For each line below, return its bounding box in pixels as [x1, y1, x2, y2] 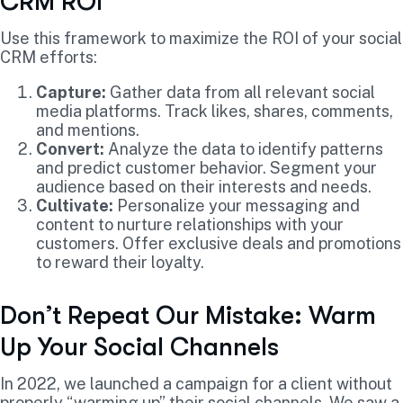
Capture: [36, 82, 106, 102]
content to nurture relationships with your [36, 214, 344, 234]
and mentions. [36, 120, 139, 139]
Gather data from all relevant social [106, 82, 375, 102]
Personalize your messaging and [113, 195, 360, 215]
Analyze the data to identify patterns [104, 139, 383, 158]
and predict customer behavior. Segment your [36, 157, 377, 177]
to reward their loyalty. [36, 252, 204, 272]
